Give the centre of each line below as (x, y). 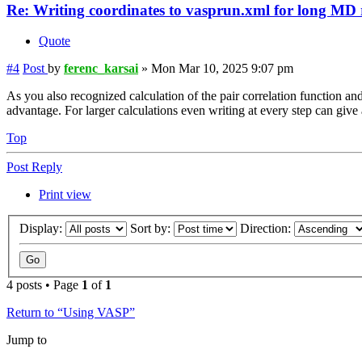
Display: (42, 229)
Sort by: (152, 229)
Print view (65, 195)
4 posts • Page (44, 285)
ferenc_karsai (101, 69)
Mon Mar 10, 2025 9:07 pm (222, 69)
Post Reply (34, 167)
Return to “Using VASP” (71, 313)
